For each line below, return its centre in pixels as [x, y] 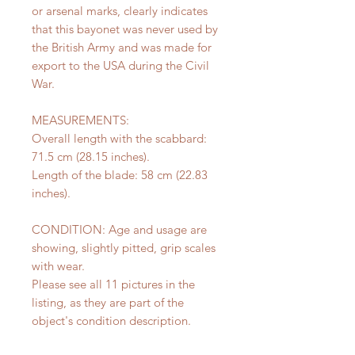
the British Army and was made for [122, 48]
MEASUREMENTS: [80, 120]
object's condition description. [111, 321]
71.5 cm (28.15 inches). [91, 157]
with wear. [58, 266]
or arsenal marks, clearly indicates [120, 11]
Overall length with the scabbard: [119, 139]
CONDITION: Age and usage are [119, 230]
